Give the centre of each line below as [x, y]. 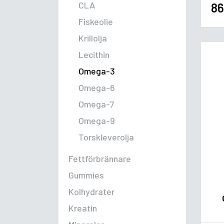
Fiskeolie [96, 22]
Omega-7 [96, 104]
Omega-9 [97, 121]
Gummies [86, 175]
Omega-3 [97, 71]
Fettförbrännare [100, 159]
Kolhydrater [91, 192]
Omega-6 [97, 88]
